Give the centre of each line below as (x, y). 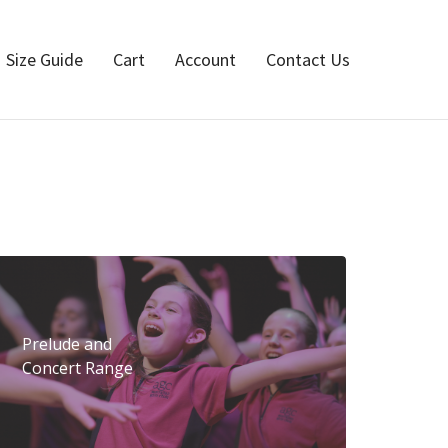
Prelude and (67, 344)
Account (205, 59)
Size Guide (44, 59)
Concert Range (77, 368)
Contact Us (308, 59)
